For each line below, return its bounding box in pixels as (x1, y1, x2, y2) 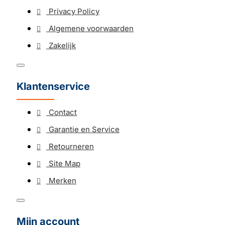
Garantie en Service (49, 125, 120, 134)
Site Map (49, 159, 80, 168)
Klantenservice (17, 80, 90, 92)
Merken (49, 176, 76, 185)
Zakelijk (49, 41, 76, 50)
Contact (49, 107, 77, 117)
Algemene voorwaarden (49, 24, 134, 33)
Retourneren (49, 142, 94, 151)
